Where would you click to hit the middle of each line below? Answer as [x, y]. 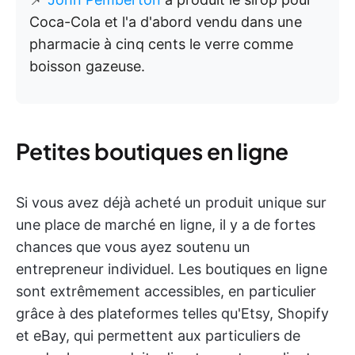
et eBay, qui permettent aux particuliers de [158, 336]
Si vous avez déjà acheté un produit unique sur [171, 202]
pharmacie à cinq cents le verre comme [161, 44]
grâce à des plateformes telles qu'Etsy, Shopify [172, 313]
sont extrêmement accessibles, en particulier [166, 291]
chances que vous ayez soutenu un [133, 247]
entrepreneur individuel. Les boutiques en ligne [172, 269]
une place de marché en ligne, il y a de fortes [166, 225]
